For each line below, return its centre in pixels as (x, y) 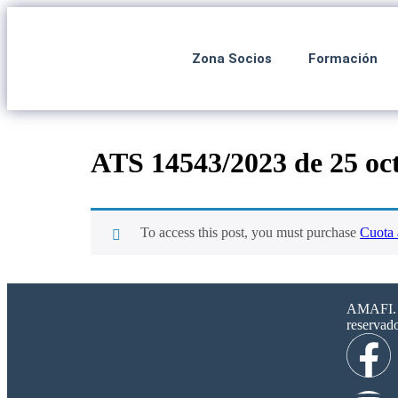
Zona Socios (231, 59)
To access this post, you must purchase (250, 233)
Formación (342, 59)
